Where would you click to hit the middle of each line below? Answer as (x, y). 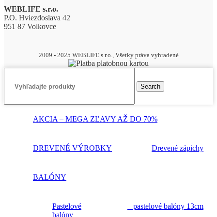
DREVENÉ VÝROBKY (72, 148)
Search (150, 86)
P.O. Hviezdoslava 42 (37, 18)
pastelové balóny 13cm (165, 206)
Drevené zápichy (178, 148)
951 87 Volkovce (30, 27)
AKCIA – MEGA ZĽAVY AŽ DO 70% (95, 119)
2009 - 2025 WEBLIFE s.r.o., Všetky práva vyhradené (108, 55)
